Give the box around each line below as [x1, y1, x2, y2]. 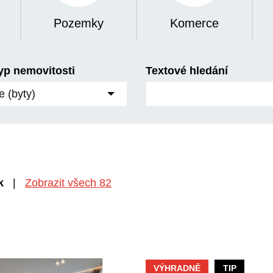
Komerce [170, 16, 219, 30]
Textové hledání [146, 65, 228, 77]
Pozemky [54, 16, 104, 30]
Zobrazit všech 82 [25, 177, 112, 190]
